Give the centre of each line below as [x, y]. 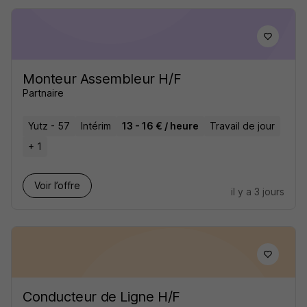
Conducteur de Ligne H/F [101, 297]
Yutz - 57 [49, 126]
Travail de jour [242, 126]
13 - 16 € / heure [160, 126]
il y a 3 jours [258, 192]
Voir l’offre [57, 185]
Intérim [96, 126]
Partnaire [43, 93]
